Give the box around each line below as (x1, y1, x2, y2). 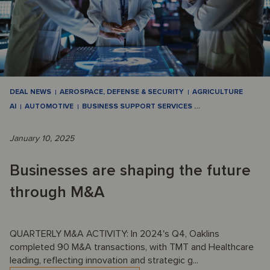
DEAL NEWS (10, 87, 51, 97)
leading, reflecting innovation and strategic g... (10, 254, 198, 267)
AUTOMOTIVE (25, 102, 74, 111)
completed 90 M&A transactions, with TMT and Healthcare (10, 241, 254, 254)
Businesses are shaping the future (10, 161, 251, 181)
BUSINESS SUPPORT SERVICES (82, 102, 194, 111)
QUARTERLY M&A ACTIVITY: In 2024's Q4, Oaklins (10, 228, 219, 240)
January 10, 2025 (10, 133, 74, 144)
